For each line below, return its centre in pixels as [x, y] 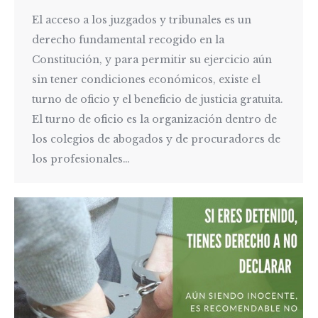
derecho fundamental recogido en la [128, 39]
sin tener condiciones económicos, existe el [146, 79]
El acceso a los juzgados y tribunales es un [142, 20]
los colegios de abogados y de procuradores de [156, 139]
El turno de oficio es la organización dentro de [154, 119]
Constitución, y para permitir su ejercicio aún [152, 59]
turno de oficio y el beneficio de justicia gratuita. [158, 99]
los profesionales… [81, 159]
